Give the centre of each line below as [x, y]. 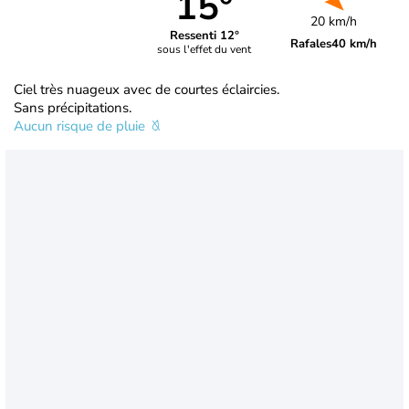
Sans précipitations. [73, 107]
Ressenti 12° [204, 36]
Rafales [311, 43]
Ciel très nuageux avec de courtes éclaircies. [147, 89]
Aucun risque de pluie [81, 126]
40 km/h [355, 43]
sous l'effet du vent [204, 50]
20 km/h [334, 21]
